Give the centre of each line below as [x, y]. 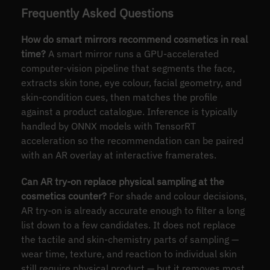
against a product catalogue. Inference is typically [129, 111]
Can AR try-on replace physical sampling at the [122, 181]
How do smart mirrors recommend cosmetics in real [134, 39]
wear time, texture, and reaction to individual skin [129, 253]
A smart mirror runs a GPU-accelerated [132, 53]
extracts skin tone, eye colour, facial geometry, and [131, 82]
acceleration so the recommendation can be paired [132, 140]
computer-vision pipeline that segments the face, [128, 68]
